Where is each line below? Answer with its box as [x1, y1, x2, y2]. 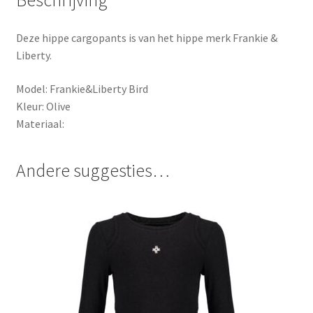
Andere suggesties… [15, 159, 170, 182]
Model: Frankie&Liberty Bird [15, 81, 148, 96]
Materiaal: [15, 116, 64, 131]
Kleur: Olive [15, 99, 71, 113]
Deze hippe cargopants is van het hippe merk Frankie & [15, 31, 277, 45]
